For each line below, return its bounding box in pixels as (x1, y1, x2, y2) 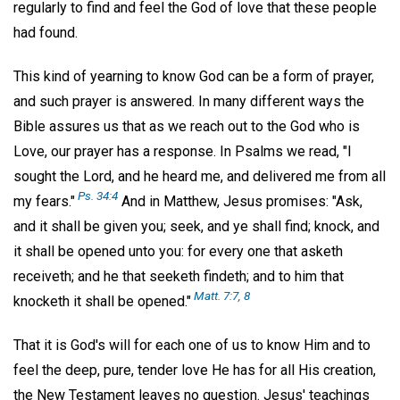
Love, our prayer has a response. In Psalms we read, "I (13, 143, 352, 161)
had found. (13, 24, 78, 42)
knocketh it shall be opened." (13, 293, 191, 311)
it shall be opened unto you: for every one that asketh (13, 243, 343, 261)
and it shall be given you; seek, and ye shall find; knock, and (13, 218, 379, 236)
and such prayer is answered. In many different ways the (13, 93, 364, 111)
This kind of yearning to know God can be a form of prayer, (13, 68, 374, 86)
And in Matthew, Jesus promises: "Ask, (118, 193, 362, 211)
